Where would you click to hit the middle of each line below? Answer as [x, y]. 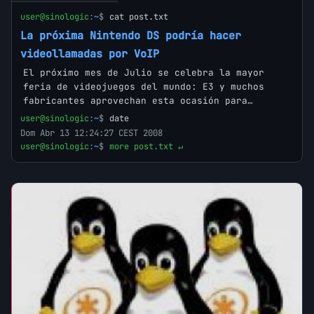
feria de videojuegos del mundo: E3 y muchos [144, 87]
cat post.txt [139, 17]
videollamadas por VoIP [90, 54]
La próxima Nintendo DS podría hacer [131, 36]
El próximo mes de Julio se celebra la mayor [144, 73]
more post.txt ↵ [146, 147]
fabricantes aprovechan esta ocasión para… [138, 101]
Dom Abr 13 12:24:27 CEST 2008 [91, 133]
